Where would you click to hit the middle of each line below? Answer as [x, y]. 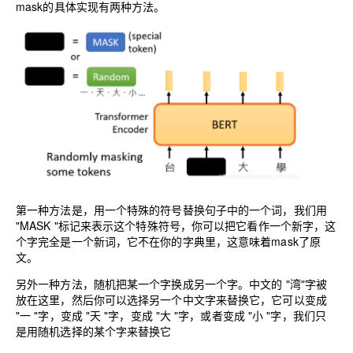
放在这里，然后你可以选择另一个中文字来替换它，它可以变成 [171, 300]
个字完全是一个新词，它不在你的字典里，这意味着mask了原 [169, 242]
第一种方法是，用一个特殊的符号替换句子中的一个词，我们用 [171, 210]
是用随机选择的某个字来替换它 [94, 331]
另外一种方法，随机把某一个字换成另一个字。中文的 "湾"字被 [172, 284]
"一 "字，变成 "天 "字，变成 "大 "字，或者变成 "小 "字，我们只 [171, 316]
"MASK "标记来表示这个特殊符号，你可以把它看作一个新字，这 [176, 226]
